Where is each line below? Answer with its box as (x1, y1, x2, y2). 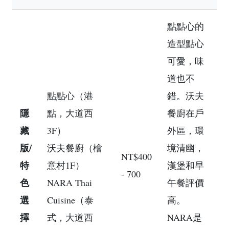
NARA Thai (47, 176, 92, 189)
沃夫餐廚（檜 (47, 141, 102, 154)
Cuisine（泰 (47, 193, 94, 206)
